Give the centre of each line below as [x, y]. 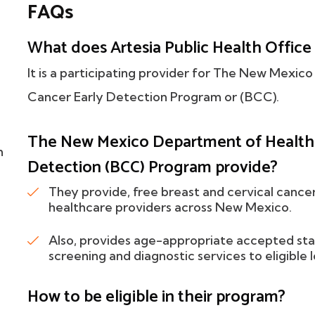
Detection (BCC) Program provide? [153, 168]
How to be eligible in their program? [156, 297]
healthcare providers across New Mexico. [170, 207]
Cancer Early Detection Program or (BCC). [153, 97]
